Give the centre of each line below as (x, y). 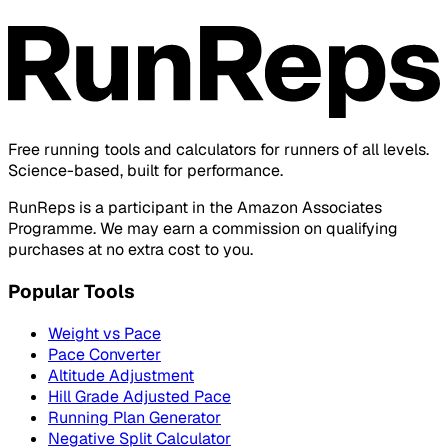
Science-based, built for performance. (145, 171)
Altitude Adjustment (121, 375)
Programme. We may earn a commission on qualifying (203, 229)
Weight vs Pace (104, 333)
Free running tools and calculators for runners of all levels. (218, 150)
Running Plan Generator (134, 417)
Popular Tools (71, 291)
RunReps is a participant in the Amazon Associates (195, 208)
